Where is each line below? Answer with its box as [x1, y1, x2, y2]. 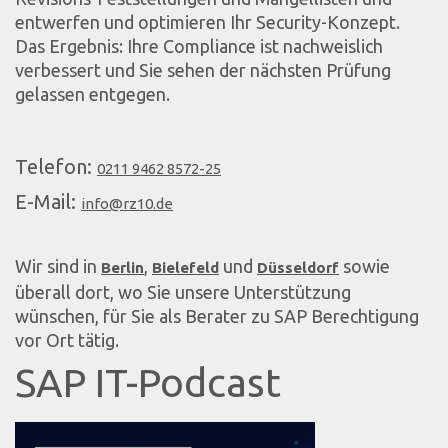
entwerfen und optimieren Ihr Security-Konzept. [15, 12, 400, 33]
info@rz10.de [81, 194, 173, 212]
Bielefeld [152, 258, 219, 276]
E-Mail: [15, 189, 81, 213]
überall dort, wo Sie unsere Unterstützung [15, 281, 351, 302]
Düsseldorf [257, 258, 339, 276]
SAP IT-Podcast [15, 360, 281, 406]
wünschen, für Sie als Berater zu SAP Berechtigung [15, 305, 419, 326]
